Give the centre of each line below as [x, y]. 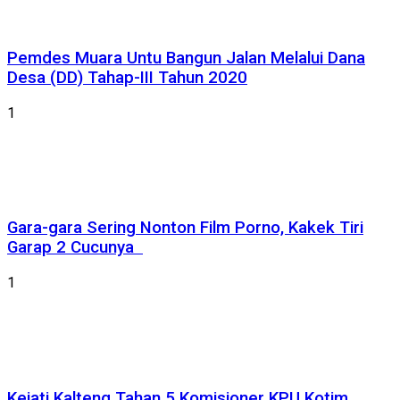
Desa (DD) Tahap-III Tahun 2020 [127, 77]
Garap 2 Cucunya [75, 248]
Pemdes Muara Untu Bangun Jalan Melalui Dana [186, 58]
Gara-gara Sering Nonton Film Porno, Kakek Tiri [185, 228]
